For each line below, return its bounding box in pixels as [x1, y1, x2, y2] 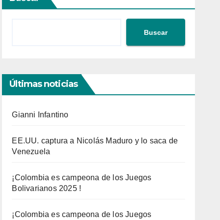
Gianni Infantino [12, 110, 69, 119]
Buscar [143, 28, 167, 36]
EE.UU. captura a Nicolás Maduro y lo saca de [12, 137, 178, 145]
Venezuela [12, 147, 51, 156]
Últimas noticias [9, 79, 78, 90]
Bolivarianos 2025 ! [12, 184, 82, 193]
